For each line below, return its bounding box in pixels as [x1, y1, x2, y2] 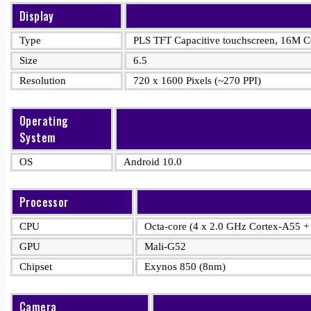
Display [19, 8, 54, 24]
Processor [19, 194, 69, 210]
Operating [19, 112, 69, 129]
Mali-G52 [144, 241, 186, 252]
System [19, 129, 56, 146]
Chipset [19, 261, 52, 272]
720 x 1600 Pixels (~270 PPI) [133, 75, 261, 86]
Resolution [19, 75, 66, 86]
